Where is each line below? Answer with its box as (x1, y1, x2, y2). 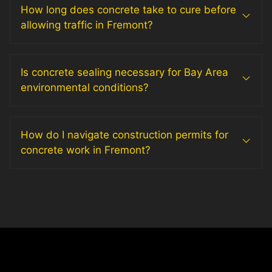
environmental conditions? (21, 81, 149, 93)
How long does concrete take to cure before (21, 3, 236, 16)
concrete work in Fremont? (21, 143, 151, 156)
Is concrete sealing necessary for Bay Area (21, 66, 228, 78)
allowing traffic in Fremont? (21, 18, 153, 31)
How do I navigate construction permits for (21, 128, 228, 141)
